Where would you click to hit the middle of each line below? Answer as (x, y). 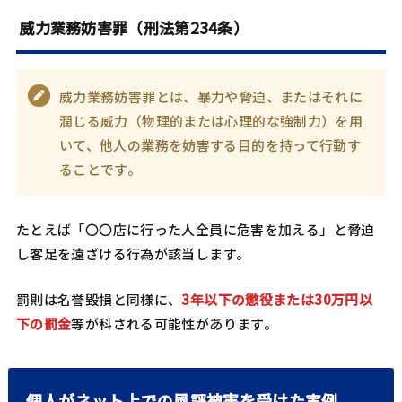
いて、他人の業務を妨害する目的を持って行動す (210, 144)
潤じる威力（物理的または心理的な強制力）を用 (211, 120)
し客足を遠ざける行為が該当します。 (133, 254)
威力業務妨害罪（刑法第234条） (134, 27)
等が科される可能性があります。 (175, 324)
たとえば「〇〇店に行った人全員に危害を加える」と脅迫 (195, 230)
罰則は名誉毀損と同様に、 (99, 300)
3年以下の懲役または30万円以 (277, 300)
